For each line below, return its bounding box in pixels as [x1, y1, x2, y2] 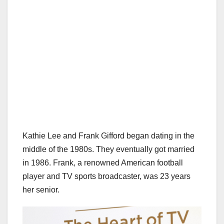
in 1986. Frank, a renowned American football [22, 158, 183, 167]
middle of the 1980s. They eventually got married [22, 145, 194, 154]
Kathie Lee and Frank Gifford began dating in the [22, 131, 194, 140]
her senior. [22, 185, 59, 194]
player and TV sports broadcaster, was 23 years [22, 172, 190, 181]
